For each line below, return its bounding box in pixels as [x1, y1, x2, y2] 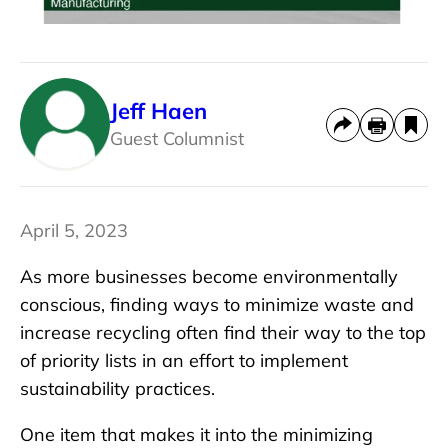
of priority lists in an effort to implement [20, 349, 348, 373]
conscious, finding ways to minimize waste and [20, 293, 414, 317]
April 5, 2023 [20, 219, 128, 243]
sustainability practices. [20, 377, 215, 401]
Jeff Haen [110, 96, 207, 125]
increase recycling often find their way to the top [20, 321, 426, 345]
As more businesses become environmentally [20, 265, 398, 289]
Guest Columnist [110, 126, 244, 150]
